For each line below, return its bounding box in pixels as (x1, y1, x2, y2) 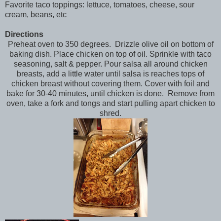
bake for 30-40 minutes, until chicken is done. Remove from (6, 89, 215, 98)
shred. (100, 109, 121, 117)
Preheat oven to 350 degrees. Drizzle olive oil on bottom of (7, 39, 214, 48)
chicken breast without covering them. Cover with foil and (11, 79, 210, 88)
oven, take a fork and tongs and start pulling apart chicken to (6, 99, 215, 108)
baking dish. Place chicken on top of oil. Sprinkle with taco (9, 49, 212, 58)
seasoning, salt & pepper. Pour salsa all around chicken (13, 59, 208, 68)
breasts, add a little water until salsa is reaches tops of (17, 69, 204, 78)
